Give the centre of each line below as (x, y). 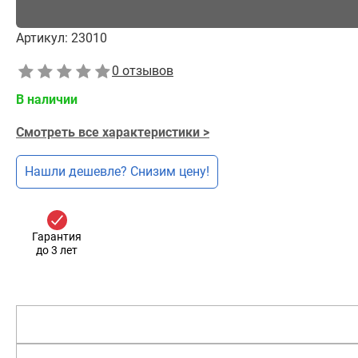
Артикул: (42, 38)
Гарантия (57, 237)
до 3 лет (57, 250)
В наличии (47, 99)
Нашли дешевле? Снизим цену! (117, 171)
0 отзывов (143, 71)
